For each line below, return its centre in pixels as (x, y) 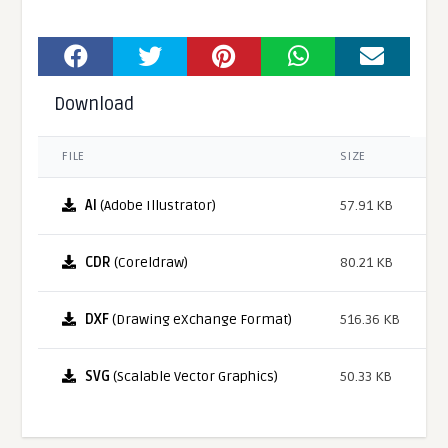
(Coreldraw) (150, 262)
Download (94, 103)
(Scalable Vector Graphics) (194, 376)
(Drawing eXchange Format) (201, 319)
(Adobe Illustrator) (157, 205)
